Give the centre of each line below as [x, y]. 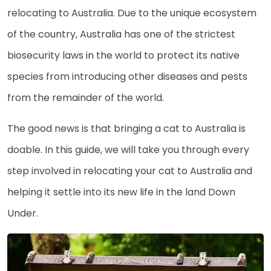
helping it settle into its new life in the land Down [121, 192]
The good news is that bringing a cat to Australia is [126, 129]
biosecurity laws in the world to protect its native [123, 55]
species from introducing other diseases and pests [127, 77]
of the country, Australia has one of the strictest [121, 34]
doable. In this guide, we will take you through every [128, 150]
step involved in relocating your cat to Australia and [130, 171]
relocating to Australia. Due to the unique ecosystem [132, 13]
